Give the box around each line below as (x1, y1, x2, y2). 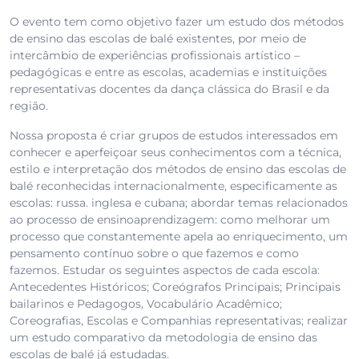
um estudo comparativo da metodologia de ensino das (10, 330, 317, 345)
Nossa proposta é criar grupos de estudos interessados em (10, 128, 338, 143)
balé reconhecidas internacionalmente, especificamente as (10, 179, 337, 194)
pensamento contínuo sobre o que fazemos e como (10, 246, 299, 261)
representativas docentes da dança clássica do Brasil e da (10, 82, 329, 97)
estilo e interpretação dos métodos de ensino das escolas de (10, 162, 346, 177)
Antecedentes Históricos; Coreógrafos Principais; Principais (10, 280, 341, 295)
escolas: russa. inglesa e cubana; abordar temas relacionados (10, 196, 348, 211)
